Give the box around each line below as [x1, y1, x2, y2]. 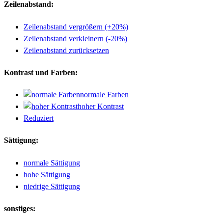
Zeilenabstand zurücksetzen [24, 46, 109, 55]
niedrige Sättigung [24, 182, 80, 191]
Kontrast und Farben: [4, 68, 78, 77]
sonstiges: [4, 204, 35, 213]
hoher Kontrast [78, 102, 124, 111]
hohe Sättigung [24, 170, 70, 179]
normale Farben [80, 90, 129, 99]
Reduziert [24, 114, 54, 123]
